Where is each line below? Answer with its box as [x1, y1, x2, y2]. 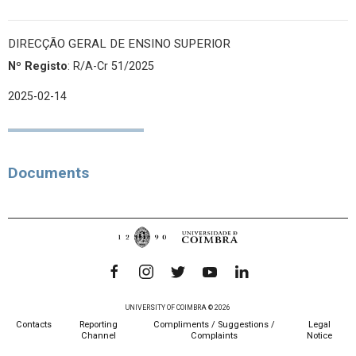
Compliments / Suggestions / [153, 319, 275, 331]
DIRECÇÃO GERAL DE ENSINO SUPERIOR [8, 37, 230, 51]
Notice [307, 331, 333, 342]
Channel [80, 331, 116, 342]
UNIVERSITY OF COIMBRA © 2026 [126, 304, 230, 312]
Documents [8, 164, 89, 182]
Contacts [16, 319, 52, 331]
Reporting [79, 319, 118, 331]
